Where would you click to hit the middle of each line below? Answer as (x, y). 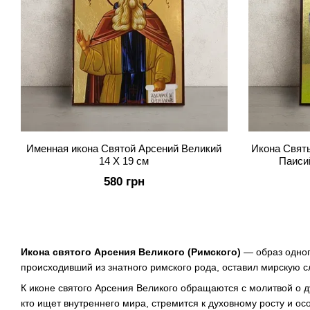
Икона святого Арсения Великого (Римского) (132, 252)
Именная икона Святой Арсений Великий (124, 148)
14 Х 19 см (124, 161)
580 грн (124, 182)
